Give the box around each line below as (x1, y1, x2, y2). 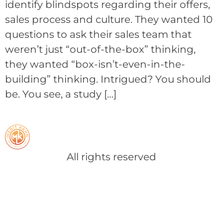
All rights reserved (67, 151, 156, 163)
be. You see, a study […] (5, 88, 116, 100)
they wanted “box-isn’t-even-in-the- (5, 58, 185, 70)
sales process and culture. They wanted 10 (5, 13, 213, 25)
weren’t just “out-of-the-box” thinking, (5, 43, 196, 55)
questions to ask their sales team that (5, 28, 192, 40)
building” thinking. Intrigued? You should (5, 73, 211, 85)
